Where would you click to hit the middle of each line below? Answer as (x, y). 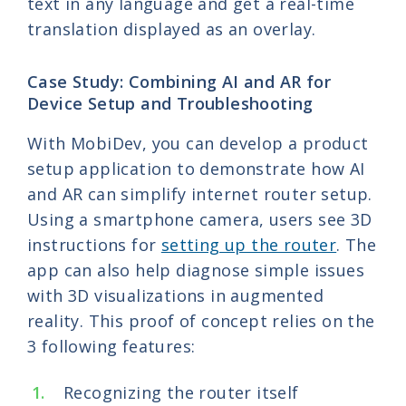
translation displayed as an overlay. (172, 29)
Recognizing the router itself (181, 393)
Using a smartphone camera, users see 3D (200, 219)
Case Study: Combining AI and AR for (179, 82)
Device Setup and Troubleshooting (170, 103)
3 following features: (111, 346)
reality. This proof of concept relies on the (201, 321)
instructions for (94, 245)
